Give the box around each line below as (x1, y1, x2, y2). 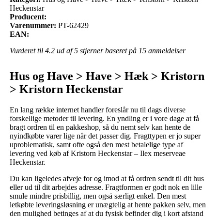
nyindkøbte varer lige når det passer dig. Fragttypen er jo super (10, 131, 201, 140)
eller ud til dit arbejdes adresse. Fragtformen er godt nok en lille (10, 183, 202, 191)
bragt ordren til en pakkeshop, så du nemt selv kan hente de (10, 123, 190, 131)
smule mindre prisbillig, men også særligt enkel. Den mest (10, 191, 186, 200)
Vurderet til (10, 46, 45, 55)
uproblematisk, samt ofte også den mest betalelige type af (10, 140, 183, 149)
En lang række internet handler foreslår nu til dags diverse (10, 105, 186, 114)
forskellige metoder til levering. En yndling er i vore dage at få (10, 114, 199, 123)
